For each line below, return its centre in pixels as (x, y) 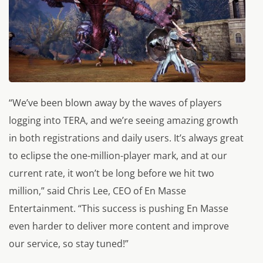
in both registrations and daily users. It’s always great (126, 138)
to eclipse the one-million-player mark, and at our (118, 155)
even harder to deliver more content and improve (119, 226)
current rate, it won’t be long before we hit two (112, 173)
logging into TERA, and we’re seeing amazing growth (124, 120)
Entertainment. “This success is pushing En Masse (119, 208)
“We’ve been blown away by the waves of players (115, 102)
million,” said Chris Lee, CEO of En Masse (97, 190)
